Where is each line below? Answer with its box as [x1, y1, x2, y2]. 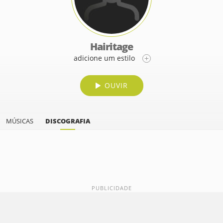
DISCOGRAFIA [45, 116, 90, 125]
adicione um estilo [73, 53, 135, 63]
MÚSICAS [6, 116, 33, 125]
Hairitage [90, 40, 133, 53]
